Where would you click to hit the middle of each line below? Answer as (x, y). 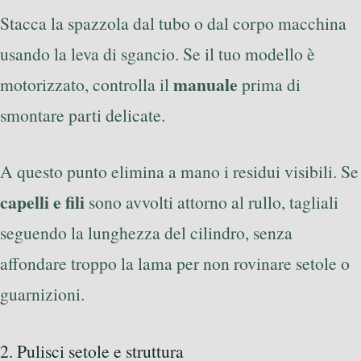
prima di (269, 84)
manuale (205, 84)
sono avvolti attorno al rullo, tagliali (212, 202)
